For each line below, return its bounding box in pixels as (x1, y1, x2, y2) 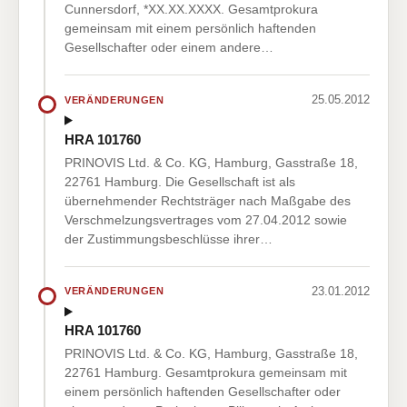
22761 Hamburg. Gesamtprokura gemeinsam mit (65, 365, 347, 381)
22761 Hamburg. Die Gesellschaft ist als (65, 174, 295, 189)
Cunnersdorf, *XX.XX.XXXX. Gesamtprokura (65, 2, 318, 17)
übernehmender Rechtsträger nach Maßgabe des (65, 193, 351, 208)
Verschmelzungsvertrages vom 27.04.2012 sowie (65, 212, 347, 227)
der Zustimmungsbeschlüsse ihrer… (65, 231, 273, 246)
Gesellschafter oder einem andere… (65, 40, 273, 55)
